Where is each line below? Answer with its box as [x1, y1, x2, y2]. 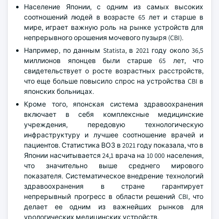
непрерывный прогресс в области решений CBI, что [24, 192, 203, 201]
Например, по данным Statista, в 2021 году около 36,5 [24, 46, 203, 55]
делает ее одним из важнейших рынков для [24, 202, 203, 211]
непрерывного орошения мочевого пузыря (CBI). [24, 33, 183, 42]
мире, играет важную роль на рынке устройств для [24, 23, 203, 32]
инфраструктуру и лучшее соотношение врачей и [24, 131, 203, 139]
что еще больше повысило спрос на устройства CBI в [24, 77, 203, 86]
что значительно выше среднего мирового [24, 161, 203, 170]
